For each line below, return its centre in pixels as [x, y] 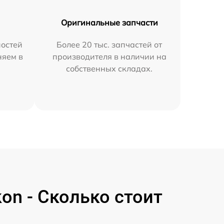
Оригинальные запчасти [109, 22]
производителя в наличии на [109, 56]
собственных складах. [109, 68]
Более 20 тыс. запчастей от [109, 44]
